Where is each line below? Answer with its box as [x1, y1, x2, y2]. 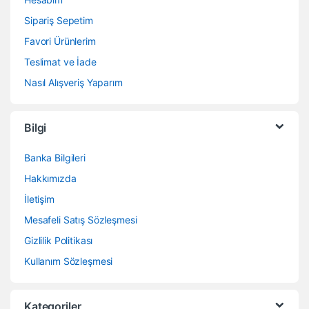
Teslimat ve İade [24, 56, 97, 68]
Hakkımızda [24, 172, 77, 185]
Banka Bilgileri [24, 152, 86, 164]
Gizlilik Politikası [24, 235, 93, 247]
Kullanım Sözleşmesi [24, 255, 113, 268]
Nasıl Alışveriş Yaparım [24, 77, 123, 89]
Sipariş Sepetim [24, 14, 93, 27]
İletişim [24, 193, 54, 206]
